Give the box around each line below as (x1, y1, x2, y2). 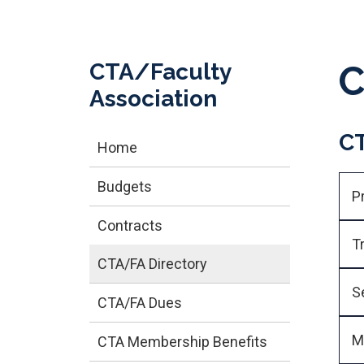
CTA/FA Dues (97, 294, 182, 312)
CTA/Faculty (89, 58, 231, 86)
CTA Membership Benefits (97, 333, 267, 351)
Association (89, 85, 217, 113)
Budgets (97, 178, 152, 196)
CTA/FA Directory (97, 255, 207, 273)
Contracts (97, 217, 162, 235)
